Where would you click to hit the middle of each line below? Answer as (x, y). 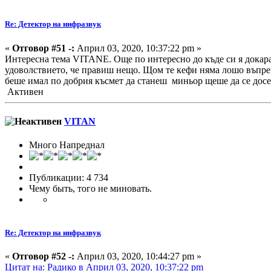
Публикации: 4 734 (69, 178)
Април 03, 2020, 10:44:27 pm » (138, 256)
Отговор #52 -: (43, 256)
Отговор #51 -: (43, 48)
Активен (24, 91)
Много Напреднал (67, 145)
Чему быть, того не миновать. (90, 189)
